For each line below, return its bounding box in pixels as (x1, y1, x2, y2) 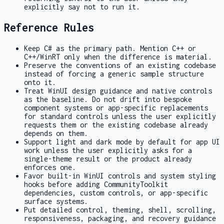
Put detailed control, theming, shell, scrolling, (24, 205, 216, 214)
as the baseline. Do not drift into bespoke (24, 94, 192, 103)
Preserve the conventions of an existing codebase (24, 60, 216, 69)
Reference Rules (4, 20, 94, 34)
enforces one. (24, 162, 76, 171)
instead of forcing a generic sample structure (24, 69, 204, 78)
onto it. (24, 77, 56, 86)
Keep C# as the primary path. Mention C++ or (24, 43, 196, 52)
